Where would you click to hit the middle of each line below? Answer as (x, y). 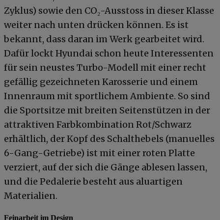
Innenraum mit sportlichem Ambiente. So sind (107, 96)
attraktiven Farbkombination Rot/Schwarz (98, 125)
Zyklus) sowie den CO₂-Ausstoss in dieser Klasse (109, 11)
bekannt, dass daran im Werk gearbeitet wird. (104, 39)
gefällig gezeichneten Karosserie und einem (101, 82)
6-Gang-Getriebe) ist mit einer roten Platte (99, 153)
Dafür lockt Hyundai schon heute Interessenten (109, 54)
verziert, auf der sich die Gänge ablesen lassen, (106, 167)
